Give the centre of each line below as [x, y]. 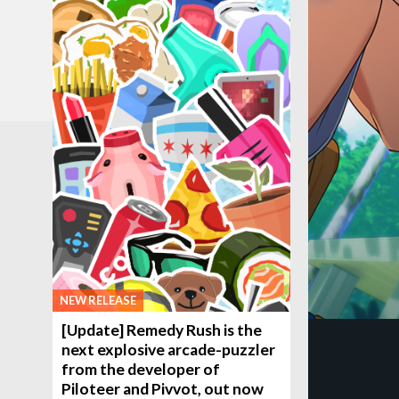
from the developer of [141, 370]
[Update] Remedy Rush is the [162, 330]
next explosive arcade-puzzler [169, 350]
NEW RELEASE [98, 301]
